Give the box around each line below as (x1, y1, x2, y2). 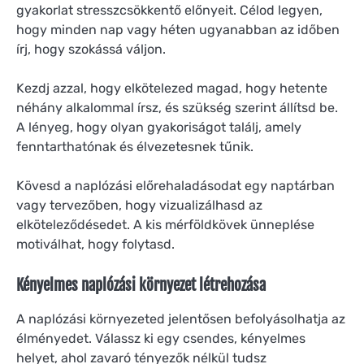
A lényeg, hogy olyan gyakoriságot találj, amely (16, 119, 301, 135)
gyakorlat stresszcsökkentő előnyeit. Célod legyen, (16, 2, 323, 18)
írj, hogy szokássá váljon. (16, 41, 166, 57)
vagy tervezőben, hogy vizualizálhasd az (16, 197, 262, 213)
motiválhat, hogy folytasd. (16, 236, 175, 252)
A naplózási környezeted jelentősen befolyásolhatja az (16, 310, 345, 327)
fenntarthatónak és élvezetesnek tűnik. (16, 138, 253, 154)
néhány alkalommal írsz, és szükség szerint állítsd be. (16, 99, 338, 115)
